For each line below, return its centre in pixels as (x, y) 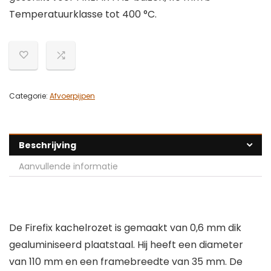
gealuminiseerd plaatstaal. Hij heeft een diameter (126, 245)
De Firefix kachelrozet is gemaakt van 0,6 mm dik (125, 228)
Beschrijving (47, 145)
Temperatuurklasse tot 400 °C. (83, 15)
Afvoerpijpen (72, 96)
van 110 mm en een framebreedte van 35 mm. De (126, 262)
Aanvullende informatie (68, 167)
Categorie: (29, 96)
